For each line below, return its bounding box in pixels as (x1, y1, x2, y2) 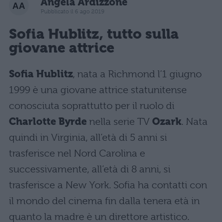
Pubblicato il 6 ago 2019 (41, 7, 105, 15)
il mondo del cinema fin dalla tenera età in (9, 195, 200, 207)
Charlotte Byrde (9, 116, 87, 128)
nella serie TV (87, 116, 152, 128)
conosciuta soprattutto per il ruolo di (9, 100, 174, 112)
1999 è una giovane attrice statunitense (9, 84, 187, 96)
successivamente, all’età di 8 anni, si (9, 164, 170, 175)
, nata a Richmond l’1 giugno (73, 68, 202, 80)
